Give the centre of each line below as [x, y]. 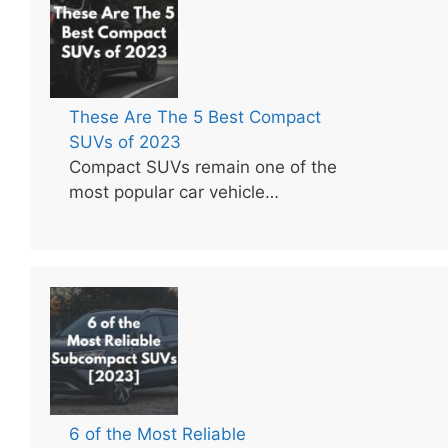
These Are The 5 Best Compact [195, 116]
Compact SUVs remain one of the [203, 166]
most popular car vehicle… [174, 191]
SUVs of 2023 [125, 141]
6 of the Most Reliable [158, 434]
